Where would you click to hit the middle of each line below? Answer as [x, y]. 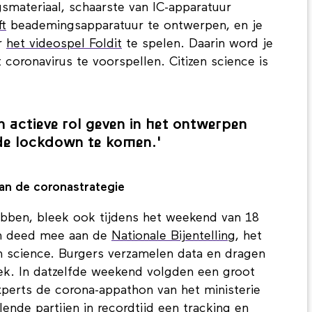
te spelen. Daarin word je [197, 45]
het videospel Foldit [64, 45]
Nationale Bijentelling [173, 237]
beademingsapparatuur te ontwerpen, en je [134, 26]
